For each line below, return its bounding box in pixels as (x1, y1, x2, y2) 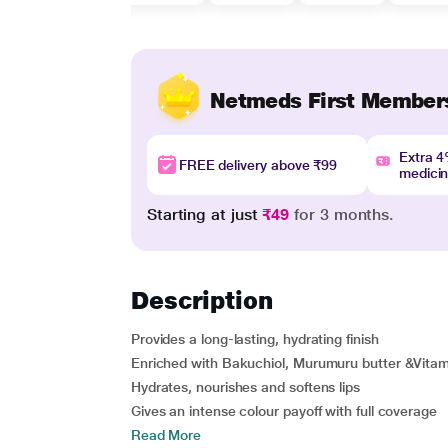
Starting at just (146, 205, 263, 224)
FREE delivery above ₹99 (178, 157, 338, 173)
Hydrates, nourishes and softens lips (130, 379, 360, 395)
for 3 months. (289, 205, 395, 224)
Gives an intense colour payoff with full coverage (130, 403, 437, 419)
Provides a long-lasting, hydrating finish (130, 331, 379, 347)
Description (130, 286, 273, 315)
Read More (130, 427, 202, 443)
